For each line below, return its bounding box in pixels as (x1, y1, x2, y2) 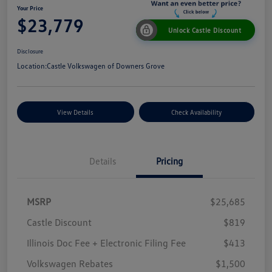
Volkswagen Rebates (27, 257, 113, 270)
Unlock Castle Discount (168, 26, 241, 35)
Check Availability (171, 108, 222, 117)
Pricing (156, 155, 183, 167)
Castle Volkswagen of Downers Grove (47, 61, 165, 71)
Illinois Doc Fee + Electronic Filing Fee (27, 237, 186, 250)
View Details (57, 108, 94, 117)
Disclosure (17, 47, 43, 55)
